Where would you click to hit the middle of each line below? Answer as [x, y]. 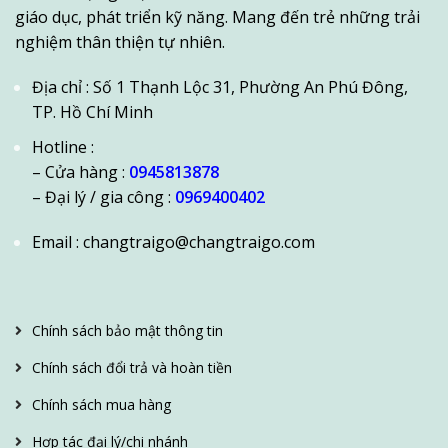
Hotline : [65, 147]
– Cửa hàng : [78, 172]
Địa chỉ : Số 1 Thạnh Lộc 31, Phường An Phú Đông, [220, 87]
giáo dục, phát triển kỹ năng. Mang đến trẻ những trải [217, 17]
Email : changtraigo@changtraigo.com [173, 242]
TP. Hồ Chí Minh [92, 112]
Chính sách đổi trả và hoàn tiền [132, 368]
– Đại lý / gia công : [101, 197]
